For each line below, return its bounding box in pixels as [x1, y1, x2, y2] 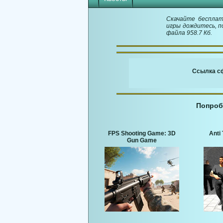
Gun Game [127, 137, 157, 144]
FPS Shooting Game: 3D [108, 130, 176, 137]
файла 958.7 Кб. [166, 29, 212, 36]
